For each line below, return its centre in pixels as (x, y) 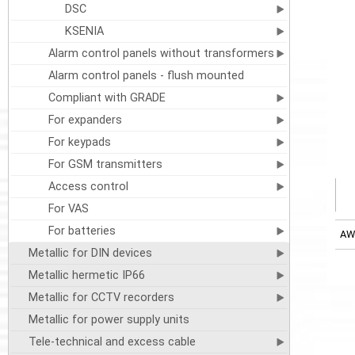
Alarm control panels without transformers (161, 53)
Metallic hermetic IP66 (86, 275)
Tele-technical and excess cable (112, 342)
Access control (88, 187)
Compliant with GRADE (107, 98)
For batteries (82, 231)
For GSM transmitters (105, 164)
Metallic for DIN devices (90, 253)
